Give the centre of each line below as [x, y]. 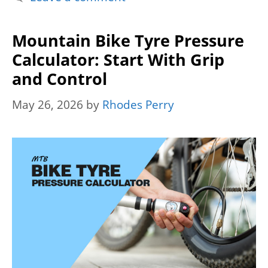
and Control [60, 79]
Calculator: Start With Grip [118, 60]
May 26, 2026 [48, 104]
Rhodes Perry [138, 104]
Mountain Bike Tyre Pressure [128, 41]
